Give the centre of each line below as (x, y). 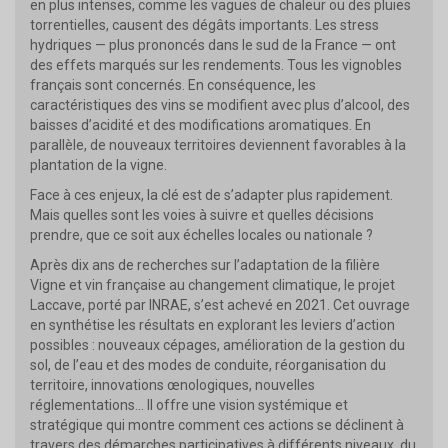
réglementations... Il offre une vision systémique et (189, 404)
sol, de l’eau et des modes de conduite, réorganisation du (208, 364)
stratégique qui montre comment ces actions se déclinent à (217, 424)
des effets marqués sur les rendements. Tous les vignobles (216, 64)
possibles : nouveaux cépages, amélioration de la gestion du (217, 344)
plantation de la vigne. (100, 164)
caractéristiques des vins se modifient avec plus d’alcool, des (220, 104)
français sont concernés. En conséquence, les (173, 84)
